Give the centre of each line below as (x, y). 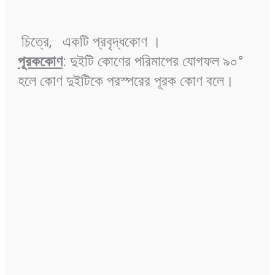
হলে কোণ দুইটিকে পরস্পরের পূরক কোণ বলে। (127, 81)
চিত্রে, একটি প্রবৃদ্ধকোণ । (89, 42)
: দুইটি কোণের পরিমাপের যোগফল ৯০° (153, 62)
